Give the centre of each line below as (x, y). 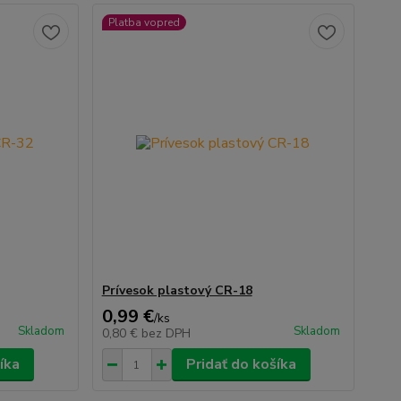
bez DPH (166, 333)
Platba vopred (144, 22)
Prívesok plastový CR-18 (177, 290)
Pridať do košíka (241, 364)
